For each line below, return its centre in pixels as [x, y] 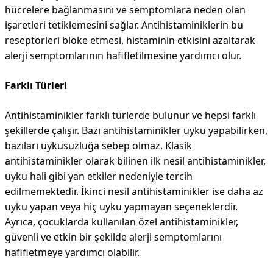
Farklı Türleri [36, 85]
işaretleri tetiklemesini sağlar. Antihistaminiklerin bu [124, 25]
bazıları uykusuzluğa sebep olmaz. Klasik [98, 146]
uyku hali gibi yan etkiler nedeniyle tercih [99, 176]
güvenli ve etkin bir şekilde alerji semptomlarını [113, 237]
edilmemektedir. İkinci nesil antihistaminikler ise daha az [134, 191]
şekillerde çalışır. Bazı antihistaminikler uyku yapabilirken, [136, 130]
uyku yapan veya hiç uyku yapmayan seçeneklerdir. [121, 207]
